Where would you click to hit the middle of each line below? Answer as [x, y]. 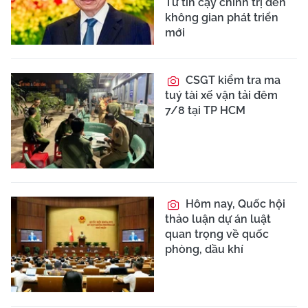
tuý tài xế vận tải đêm [221, 96]
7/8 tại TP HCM [205, 111]
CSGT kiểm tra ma [232, 80]
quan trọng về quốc [217, 234]
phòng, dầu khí [204, 250]
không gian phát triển [222, 17]
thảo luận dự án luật [218, 219]
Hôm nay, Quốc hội [234, 204]
